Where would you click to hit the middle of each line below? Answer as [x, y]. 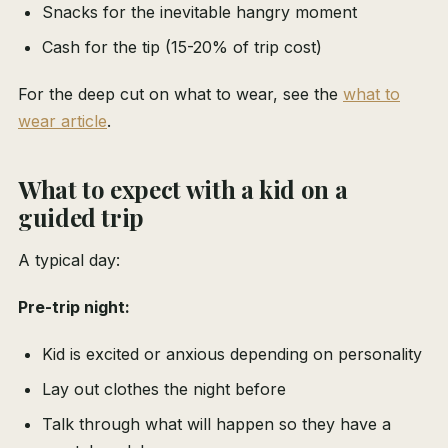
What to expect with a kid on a [183, 189]
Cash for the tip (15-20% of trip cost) [182, 47]
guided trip [81, 217]
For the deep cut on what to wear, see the [180, 94]
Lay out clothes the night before [164, 389]
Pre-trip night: [74, 307]
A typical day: [69, 260]
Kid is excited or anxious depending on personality [232, 354]
